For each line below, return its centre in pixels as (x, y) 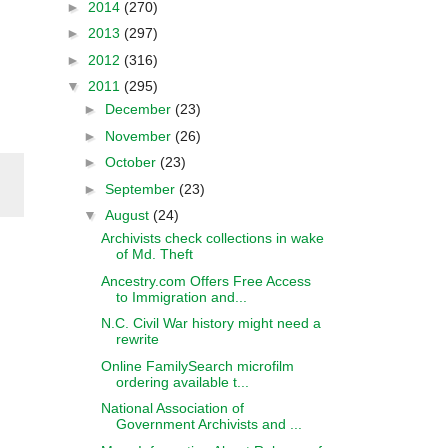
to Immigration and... (181, 296)
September (141, 188)
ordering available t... (182, 381)
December (139, 109)
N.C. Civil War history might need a (210, 323)
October (132, 162)
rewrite (137, 339)
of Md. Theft (154, 254)
